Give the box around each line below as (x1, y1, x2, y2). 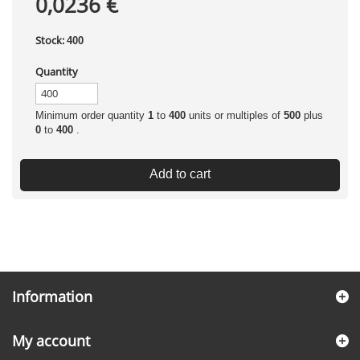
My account (12, 331, 90, 350)
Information (12, 287, 92, 306)
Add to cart (149, 167, 211, 181)
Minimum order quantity (35, 109, 148, 121)
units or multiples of (186, 109, 284, 121)
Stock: (35, 33, 64, 47)
